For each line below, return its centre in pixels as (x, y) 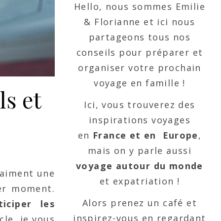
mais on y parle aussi (140, 150)
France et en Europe (144, 135)
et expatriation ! (140, 181)
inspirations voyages (140, 120)
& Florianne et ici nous (140, 22)
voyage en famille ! (140, 83)
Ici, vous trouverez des (140, 105)
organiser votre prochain (140, 68)
